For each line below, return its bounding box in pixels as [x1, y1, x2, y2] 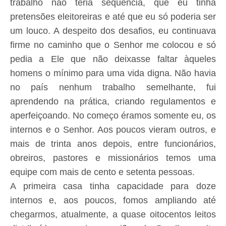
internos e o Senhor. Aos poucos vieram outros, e [10, 125, 216, 135]
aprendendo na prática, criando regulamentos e [10, 96, 216, 106]
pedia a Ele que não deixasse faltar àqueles [10, 54, 216, 64]
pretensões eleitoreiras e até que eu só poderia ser [10, 12, 216, 22]
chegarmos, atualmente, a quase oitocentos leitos [10, 209, 216, 219]
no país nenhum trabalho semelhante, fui [10, 82, 216, 92]
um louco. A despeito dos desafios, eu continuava [10, 26, 216, 36]
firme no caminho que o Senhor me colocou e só [10, 40, 216, 50]
